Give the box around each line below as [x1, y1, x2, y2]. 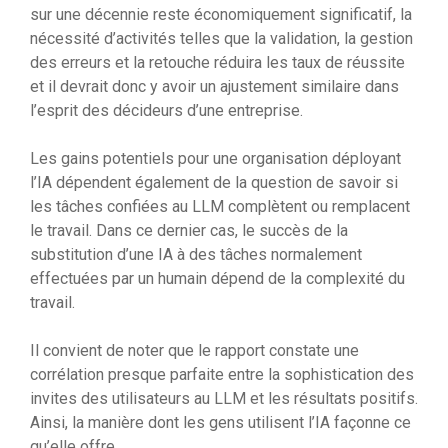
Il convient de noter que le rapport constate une [30, 341, 359, 361]
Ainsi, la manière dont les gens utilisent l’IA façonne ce [30, 413, 411, 433]
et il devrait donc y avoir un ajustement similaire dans [30, 77, 399, 97]
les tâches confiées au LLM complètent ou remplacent [30, 197, 410, 217]
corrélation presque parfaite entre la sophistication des [30, 365, 414, 385]
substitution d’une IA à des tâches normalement [30, 245, 362, 265]
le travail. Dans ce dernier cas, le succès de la [30, 221, 348, 241]
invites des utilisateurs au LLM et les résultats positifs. [30, 389, 418, 409]
